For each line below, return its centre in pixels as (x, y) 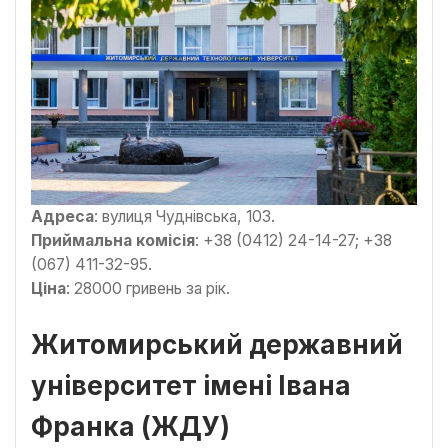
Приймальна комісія (113, 240)
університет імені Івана (191, 386)
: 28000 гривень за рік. (148, 288)
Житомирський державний (217, 345)
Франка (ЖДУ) (130, 427)
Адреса (62, 216)
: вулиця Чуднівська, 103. (184, 216)
